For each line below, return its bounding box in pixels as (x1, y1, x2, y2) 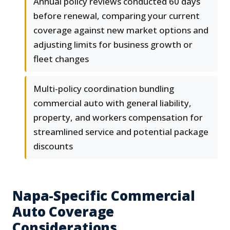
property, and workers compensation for (33, 111, 203, 124)
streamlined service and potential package (33, 126, 208, 138)
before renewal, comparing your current (33, 10, 200, 22)
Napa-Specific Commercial (12, 186, 195, 205)
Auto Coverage (12, 202, 114, 221)
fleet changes (33, 53, 89, 65)
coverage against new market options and (33, 24, 208, 36)
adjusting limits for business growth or (33, 39, 193, 51)
